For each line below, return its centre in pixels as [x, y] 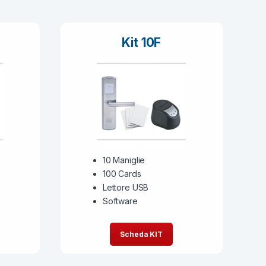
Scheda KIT [142, 234]
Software [120, 201]
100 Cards [122, 174]
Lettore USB [126, 188]
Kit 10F [142, 43]
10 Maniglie [124, 160]
